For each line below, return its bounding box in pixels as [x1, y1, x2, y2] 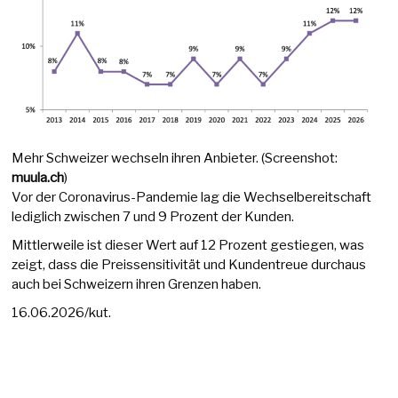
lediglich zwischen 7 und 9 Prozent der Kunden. [12, 208, 295, 225]
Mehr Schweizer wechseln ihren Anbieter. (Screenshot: [12, 149, 338, 166]
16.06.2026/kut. [12, 304, 112, 321]
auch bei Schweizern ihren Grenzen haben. [12, 275, 262, 292]
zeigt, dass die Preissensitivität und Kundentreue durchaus [12, 256, 367, 273]
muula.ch [12, 169, 65, 186]
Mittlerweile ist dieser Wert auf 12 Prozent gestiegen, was [12, 236, 365, 253]
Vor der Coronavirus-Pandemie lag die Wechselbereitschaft [12, 188, 372, 205]
